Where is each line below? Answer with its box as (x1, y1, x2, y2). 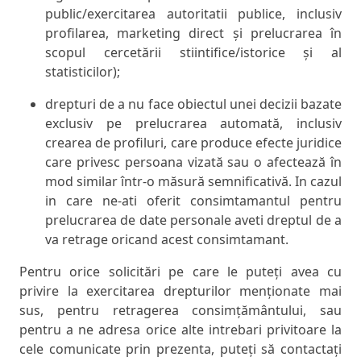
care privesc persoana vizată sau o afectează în (45, 153, 342, 172)
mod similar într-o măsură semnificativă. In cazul (45, 172, 342, 191)
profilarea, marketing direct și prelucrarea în (45, 24, 342, 43)
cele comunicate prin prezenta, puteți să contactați (19, 340, 342, 359)
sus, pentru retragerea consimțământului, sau (19, 301, 342, 320)
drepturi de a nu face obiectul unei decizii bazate (45, 95, 342, 114)
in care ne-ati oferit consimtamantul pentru (45, 192, 342, 210)
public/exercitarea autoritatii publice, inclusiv (45, 5, 342, 23)
